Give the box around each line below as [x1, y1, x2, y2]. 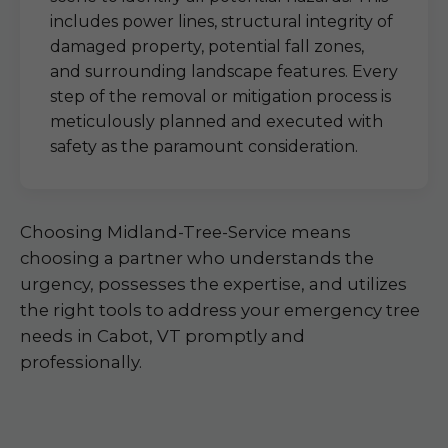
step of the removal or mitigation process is [50, 87, 391, 106]
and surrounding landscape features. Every [50, 62, 398, 81]
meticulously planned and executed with [50, 112, 383, 131]
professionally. [20, 352, 142, 372]
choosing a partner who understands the [20, 248, 374, 268]
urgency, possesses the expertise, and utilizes [20, 274, 407, 294]
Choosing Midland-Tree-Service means [20, 222, 351, 242]
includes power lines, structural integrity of [50, 12, 393, 31]
